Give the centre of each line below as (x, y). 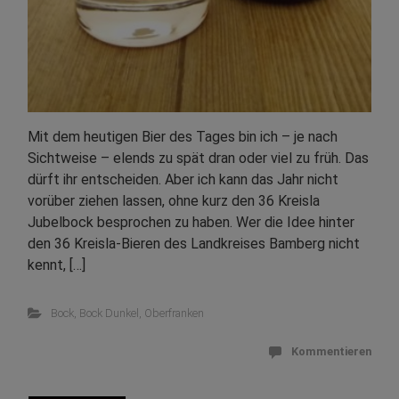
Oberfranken (174, 313)
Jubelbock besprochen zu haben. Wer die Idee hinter (191, 222)
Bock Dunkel (109, 313)
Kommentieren (331, 351)
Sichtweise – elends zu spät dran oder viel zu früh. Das (198, 158)
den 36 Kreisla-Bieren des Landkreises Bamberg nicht (194, 243)
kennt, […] (57, 265)
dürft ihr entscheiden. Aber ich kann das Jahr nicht (183, 179)
